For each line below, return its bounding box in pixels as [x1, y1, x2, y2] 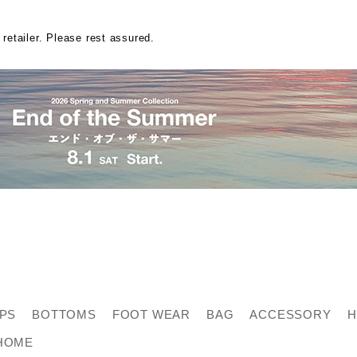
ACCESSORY [249, 308, 331, 321]
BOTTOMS [32, 308, 96, 321]
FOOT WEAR [112, 308, 190, 321]
